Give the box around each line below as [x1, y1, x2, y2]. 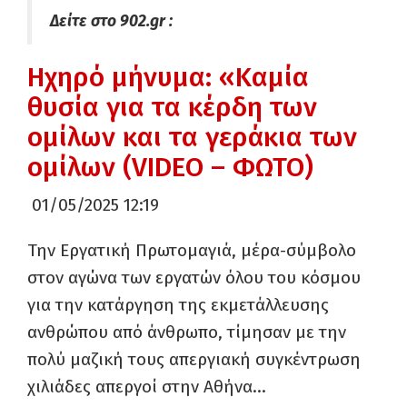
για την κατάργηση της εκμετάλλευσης [27, 294, 329, 315]
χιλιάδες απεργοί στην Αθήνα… [27, 376, 266, 397]
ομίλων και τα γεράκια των [27, 121, 357, 154]
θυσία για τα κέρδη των [27, 91, 317, 124]
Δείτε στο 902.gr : [50, 12, 173, 31]
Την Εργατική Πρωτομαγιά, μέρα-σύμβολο [27, 240, 356, 261]
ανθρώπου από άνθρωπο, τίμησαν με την [27, 322, 346, 342]
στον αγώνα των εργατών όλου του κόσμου [27, 267, 361, 288]
